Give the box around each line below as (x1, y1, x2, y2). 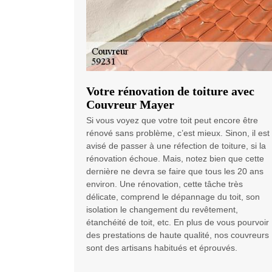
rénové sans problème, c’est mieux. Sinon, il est (86, 127, 270, 138)
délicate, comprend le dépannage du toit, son (86, 191, 260, 202)
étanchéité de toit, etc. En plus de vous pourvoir (86, 217, 269, 227)
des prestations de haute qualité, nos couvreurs (86, 229, 269, 240)
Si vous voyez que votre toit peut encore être (86, 115, 258, 125)
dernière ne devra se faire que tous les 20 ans (86, 166, 263, 176)
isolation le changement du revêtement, (86, 204, 238, 214)
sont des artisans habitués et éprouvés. (86, 242, 237, 253)
